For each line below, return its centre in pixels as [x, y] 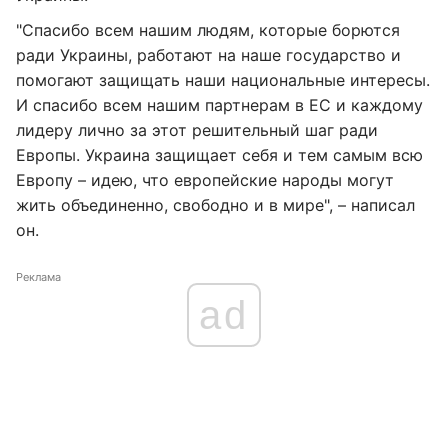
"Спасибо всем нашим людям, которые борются [208, 30]
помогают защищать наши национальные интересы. [223, 80]
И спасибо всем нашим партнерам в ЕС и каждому [219, 105]
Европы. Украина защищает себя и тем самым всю [219, 155]
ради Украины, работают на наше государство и [208, 55]
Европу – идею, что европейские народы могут [205, 180]
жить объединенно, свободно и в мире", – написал [215, 205]
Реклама [38, 277]
